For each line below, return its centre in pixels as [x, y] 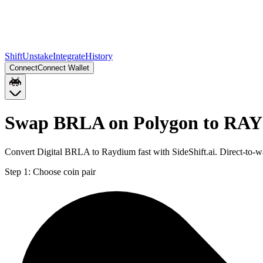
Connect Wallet [63, 68]
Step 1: [18, 171]
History [99, 56]
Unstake [38, 56]
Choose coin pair [64, 171]
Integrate [69, 56]
